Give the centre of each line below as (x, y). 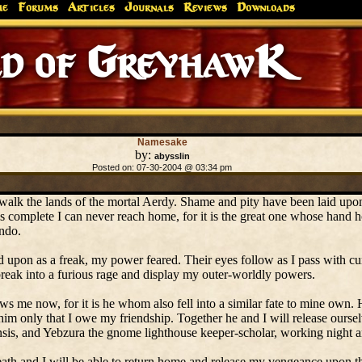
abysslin (172, 156)
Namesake (162, 142)
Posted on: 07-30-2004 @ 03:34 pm (162, 167)
